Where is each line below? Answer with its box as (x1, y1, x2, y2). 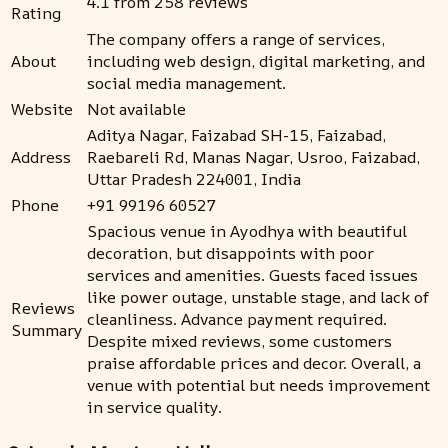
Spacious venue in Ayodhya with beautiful (87, 219, 407, 242)
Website (11, 97, 73, 120)
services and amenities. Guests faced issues (87, 263, 418, 286)
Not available (87, 97, 186, 120)
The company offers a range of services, (87, 27, 385, 50)
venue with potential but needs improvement (87, 373, 430, 396)
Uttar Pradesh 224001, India (87, 167, 301, 190)
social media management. (87, 71, 286, 94)
